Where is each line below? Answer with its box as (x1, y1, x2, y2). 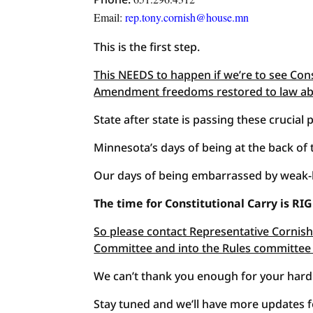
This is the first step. (94, 39, 201, 54)
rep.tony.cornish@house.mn (125, 10, 249, 24)
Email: (94, 10, 126, 24)
